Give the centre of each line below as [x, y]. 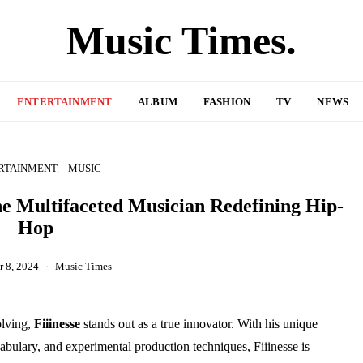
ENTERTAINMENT [65, 101]
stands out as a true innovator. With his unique [199, 324]
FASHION [227, 101]
